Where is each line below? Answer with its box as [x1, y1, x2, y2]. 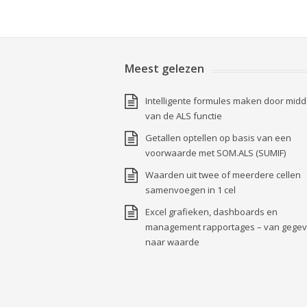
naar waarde [145, 236, 199, 248]
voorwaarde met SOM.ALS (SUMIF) [145, 147, 286, 159]
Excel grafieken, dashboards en [145, 206, 278, 218]
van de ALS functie [145, 110, 224, 122]
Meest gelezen [125, 61, 204, 76]
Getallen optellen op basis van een [145, 132, 291, 144]
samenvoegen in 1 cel [145, 184, 236, 196]
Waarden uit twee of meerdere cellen [145, 169, 301, 181]
